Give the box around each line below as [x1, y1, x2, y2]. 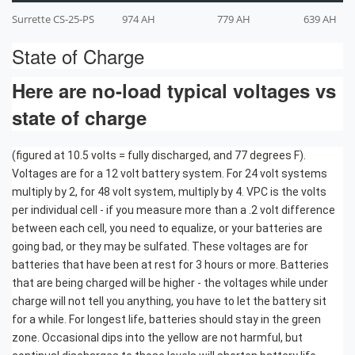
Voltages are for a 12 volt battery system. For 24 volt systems [12, 166, 327, 180]
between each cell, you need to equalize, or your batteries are [12, 221, 323, 235]
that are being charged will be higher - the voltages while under [12, 276, 328, 289]
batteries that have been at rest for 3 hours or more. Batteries [12, 258, 329, 271]
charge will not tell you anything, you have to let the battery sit [12, 294, 326, 307]
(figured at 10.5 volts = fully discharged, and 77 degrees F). [12, 148, 306, 162]
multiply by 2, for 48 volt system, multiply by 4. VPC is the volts [12, 185, 326, 198]
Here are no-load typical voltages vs [12, 76, 336, 104]
